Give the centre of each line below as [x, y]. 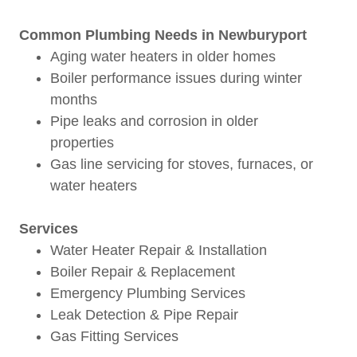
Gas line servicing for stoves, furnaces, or [182, 164]
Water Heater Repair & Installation [159, 250]
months [76, 100]
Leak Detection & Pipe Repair [145, 315]
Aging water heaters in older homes [165, 57]
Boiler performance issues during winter [177, 78]
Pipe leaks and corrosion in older [155, 121]
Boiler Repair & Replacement [145, 272]
